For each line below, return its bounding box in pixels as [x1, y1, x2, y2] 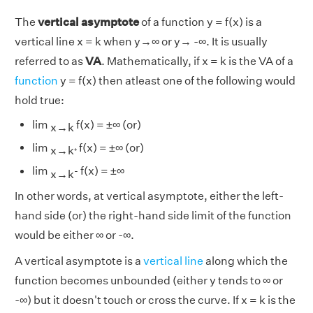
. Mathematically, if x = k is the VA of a [101, 54, 293, 68]
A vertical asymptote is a [15, 254, 143, 268]
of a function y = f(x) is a [141, 15, 262, 29]
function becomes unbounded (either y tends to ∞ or [15, 273, 283, 287]
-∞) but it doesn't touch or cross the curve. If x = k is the [15, 293, 296, 307]
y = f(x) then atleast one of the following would [58, 74, 296, 87]
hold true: [15, 94, 64, 107]
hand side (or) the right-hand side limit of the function [15, 208, 291, 222]
